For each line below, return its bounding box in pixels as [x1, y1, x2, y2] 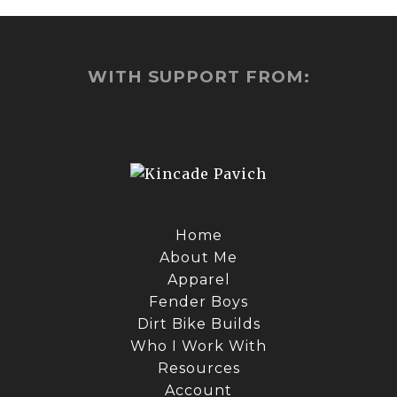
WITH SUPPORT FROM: [87, 66, 310, 87]
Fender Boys [149, 293, 248, 311]
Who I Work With [130, 338, 267, 355]
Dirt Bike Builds [136, 315, 261, 333]
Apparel [167, 271, 230, 289]
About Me [160, 249, 237, 267]
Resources [157, 360, 240, 378]
